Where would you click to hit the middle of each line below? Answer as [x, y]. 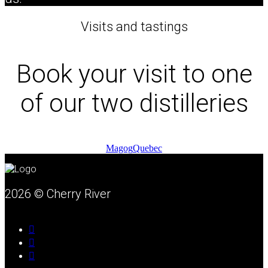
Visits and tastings [134, 27]
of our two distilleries [134, 103]
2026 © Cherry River [58, 194]
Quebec [147, 148]
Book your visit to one [134, 74]
